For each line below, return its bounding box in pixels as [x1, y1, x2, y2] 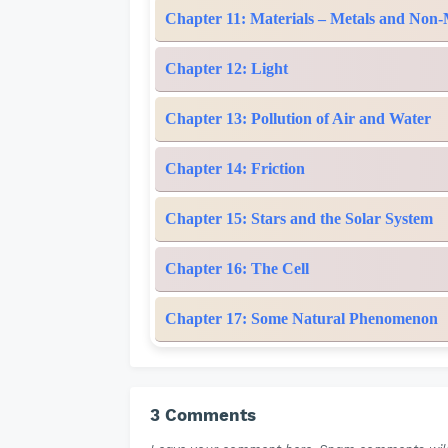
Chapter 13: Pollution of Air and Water [165, 110, 431, 127]
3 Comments [150, 405, 256, 425]
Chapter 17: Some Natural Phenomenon [165, 310, 438, 327]
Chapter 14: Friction [165, 160, 305, 177]
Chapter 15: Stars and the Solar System [165, 210, 433, 227]
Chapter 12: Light [165, 60, 288, 77]
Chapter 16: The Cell [165, 260, 309, 277]
